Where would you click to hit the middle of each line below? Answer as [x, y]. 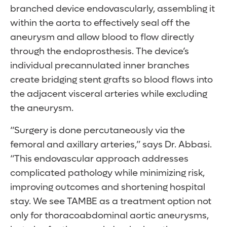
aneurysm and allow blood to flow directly [102, 37]
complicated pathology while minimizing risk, [107, 173]
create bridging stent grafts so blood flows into [111, 80]
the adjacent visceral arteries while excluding [109, 94]
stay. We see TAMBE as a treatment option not [111, 202]
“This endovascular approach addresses [99, 159]
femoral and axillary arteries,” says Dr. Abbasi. [111, 145]
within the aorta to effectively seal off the [100, 23]
